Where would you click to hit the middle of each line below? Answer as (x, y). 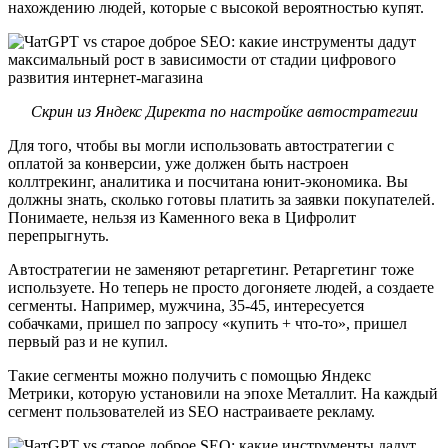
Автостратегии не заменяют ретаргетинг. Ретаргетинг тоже (211, 269)
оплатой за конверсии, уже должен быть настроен (178, 163)
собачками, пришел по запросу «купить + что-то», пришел (207, 323)
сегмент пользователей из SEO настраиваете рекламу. (191, 411)
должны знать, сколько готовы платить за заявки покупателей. (221, 199)
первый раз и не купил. (88, 341)
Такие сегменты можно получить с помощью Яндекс (189, 375)
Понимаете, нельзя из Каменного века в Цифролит (182, 217)
